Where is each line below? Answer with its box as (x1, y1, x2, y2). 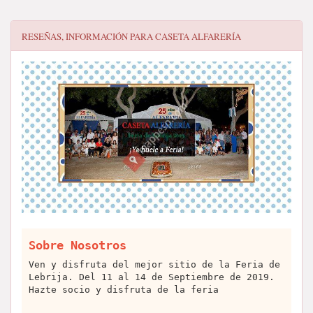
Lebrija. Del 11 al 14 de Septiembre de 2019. (29, 272, 275, 283)
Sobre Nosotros (29, 238, 126, 253)
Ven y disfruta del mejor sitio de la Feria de (29, 259, 280, 270)
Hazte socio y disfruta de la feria (29, 284, 219, 296)
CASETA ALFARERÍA (155, 30, 241, 43)
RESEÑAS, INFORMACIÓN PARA (22, 30, 155, 43)
